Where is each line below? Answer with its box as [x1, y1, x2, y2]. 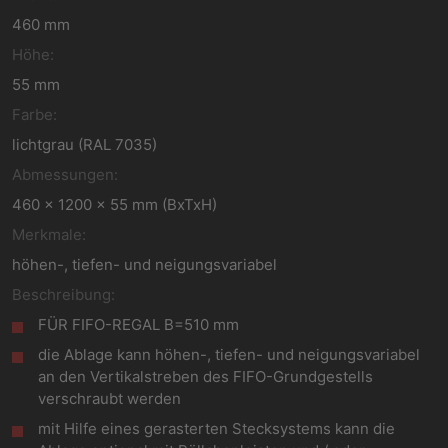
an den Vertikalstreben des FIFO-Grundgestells [38, 367, 374, 386]
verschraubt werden [38, 389, 182, 408]
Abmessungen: [12, 165, 118, 184]
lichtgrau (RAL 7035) [12, 135, 157, 154]
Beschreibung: [12, 285, 115, 304]
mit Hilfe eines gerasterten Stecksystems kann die [38, 419, 396, 438]
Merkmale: [12, 225, 86, 244]
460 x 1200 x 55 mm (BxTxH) [12, 195, 217, 214]
